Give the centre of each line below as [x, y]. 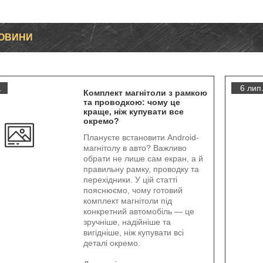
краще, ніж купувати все [133, 112]
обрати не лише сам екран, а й [143, 159]
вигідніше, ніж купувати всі [133, 232]
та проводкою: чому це [131, 102]
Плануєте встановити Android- [141, 137]
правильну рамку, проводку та [141, 169]
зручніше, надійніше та [127, 222]
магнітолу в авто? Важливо [135, 148]
